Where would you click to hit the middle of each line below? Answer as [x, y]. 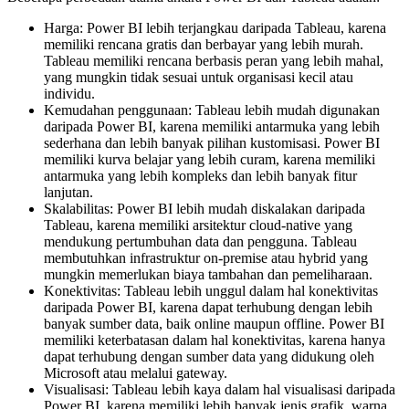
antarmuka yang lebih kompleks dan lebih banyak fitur [200, 176]
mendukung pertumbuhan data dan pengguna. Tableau [200, 242]
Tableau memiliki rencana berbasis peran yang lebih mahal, [214, 61]
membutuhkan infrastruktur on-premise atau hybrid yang [206, 258]
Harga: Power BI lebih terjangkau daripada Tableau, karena [215, 28]
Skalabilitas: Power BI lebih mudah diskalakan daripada [204, 209]
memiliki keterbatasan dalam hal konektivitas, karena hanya [215, 341]
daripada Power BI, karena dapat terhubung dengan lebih [208, 308]
